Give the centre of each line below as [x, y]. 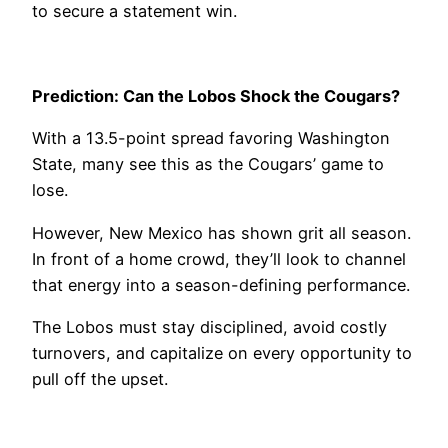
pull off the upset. [100, 378]
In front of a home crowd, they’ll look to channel [219, 258]
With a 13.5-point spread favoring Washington [211, 138]
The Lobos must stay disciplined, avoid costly [209, 326]
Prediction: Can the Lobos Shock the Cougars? [216, 96]
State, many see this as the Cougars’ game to [208, 164]
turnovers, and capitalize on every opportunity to [222, 352]
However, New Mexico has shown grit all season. [221, 232]
